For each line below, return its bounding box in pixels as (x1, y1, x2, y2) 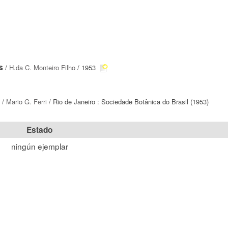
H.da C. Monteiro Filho (9, 63, 75, 72)
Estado (26, 124, 52, 135)
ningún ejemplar (11, 140, 68, 152)
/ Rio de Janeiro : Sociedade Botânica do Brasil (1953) (47, 97, 209, 106)
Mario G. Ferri (6, 97, 47, 106)
